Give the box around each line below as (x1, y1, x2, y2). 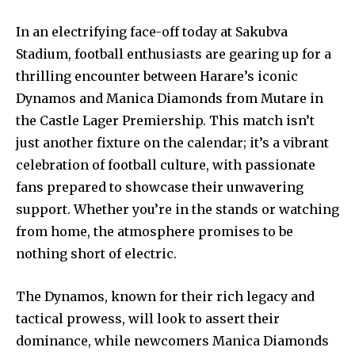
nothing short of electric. (16, 245, 177, 261)
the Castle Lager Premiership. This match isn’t (16, 112, 315, 128)
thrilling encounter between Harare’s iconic (16, 67, 298, 84)
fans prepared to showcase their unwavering (16, 178, 303, 195)
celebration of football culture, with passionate (16, 156, 315, 173)
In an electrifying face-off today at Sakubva (16, 23, 288, 40)
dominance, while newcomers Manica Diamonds (16, 332, 329, 349)
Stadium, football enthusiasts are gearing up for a (16, 45, 331, 62)
